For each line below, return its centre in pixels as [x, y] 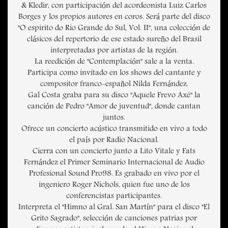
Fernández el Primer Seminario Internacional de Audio [114, 163]
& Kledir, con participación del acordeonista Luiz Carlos [114, 6]
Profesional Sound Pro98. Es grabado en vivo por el [114, 174]
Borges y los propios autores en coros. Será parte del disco [114, 18]
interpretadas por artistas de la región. [114, 51]
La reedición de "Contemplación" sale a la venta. [114, 62]
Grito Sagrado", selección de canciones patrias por [114, 219]
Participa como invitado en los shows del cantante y [114, 74]
